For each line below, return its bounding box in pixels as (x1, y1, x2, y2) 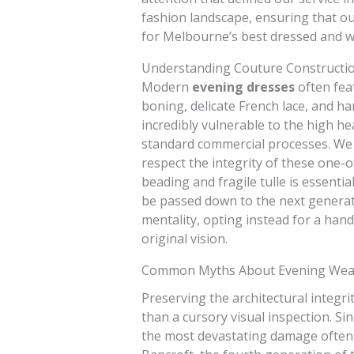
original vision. (141, 230, 228, 248)
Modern (141, 78, 192, 96)
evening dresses (191, 78, 295, 96)
